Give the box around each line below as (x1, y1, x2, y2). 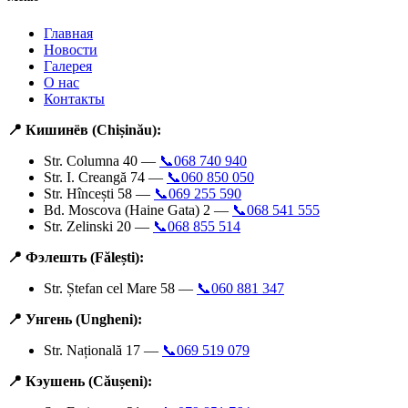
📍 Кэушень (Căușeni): (7, 372, 152, 389)
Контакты (44, 90, 105, 107)
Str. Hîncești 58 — (44, 185, 154, 201)
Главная (44, 25, 93, 41)
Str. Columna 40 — (44, 152, 159, 168)
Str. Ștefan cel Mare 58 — (44, 280, 197, 296)
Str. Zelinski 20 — (44, 218, 153, 234)
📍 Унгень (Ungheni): (7, 311, 142, 327)
